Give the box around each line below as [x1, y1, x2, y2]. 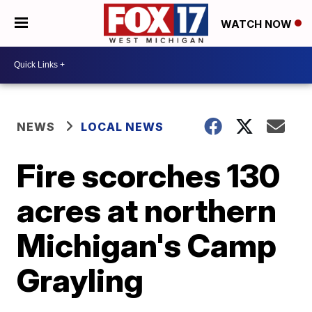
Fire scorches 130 [17, 155, 281, 195]
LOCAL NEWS [81, 119, 164, 134]
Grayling [17, 260, 144, 299]
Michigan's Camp [17, 225, 277, 265]
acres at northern [17, 190, 277, 230]
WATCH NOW [221, 17, 295, 31]
